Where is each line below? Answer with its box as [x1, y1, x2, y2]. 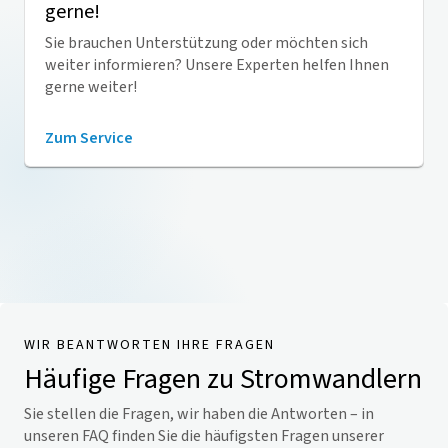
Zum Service [45, 127, 133, 149]
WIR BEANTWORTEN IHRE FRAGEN [24, 335, 275, 355]
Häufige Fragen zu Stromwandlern [24, 359, 422, 399]
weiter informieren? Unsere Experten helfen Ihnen [45, 54, 389, 76]
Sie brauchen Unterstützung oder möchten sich [45, 32, 368, 54]
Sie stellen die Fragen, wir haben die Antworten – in [24, 403, 374, 425]
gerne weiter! [45, 76, 140, 98]
